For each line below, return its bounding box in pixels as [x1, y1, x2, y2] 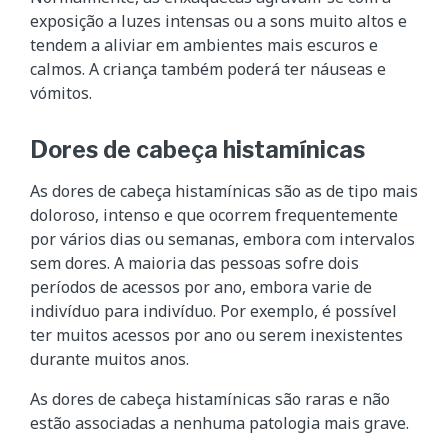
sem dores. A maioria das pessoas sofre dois [30, 251, 359, 274]
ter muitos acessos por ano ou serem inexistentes [30, 323, 403, 346]
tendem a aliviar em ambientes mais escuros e [30, 33, 378, 56]
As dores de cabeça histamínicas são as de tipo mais [30, 179, 418, 202]
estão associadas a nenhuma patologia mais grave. [30, 411, 409, 434]
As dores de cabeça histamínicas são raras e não [30, 387, 390, 410]
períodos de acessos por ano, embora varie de [30, 275, 372, 298]
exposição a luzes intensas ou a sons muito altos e [30, 9, 407, 32]
